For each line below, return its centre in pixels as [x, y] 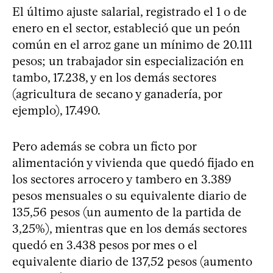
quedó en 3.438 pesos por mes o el [105, 245]
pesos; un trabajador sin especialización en [128, 61]
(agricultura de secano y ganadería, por [117, 94]
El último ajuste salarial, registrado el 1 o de [129, 11]
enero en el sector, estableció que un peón [126, 28]
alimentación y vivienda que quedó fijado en [133, 162]
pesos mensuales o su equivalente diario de [129, 195]
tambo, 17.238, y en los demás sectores [114, 77]
